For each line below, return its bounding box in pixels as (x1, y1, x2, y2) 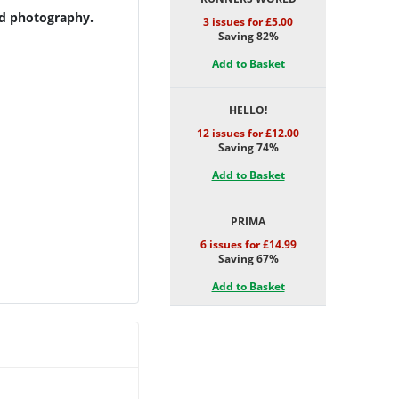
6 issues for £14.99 (199, 237, 297, 252)
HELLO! (229, 102, 267, 118)
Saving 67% (217, 251, 279, 266)
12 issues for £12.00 (197, 126, 299, 141)
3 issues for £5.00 (203, 14, 293, 29)
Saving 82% (217, 28, 279, 44)
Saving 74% (217, 140, 279, 155)
